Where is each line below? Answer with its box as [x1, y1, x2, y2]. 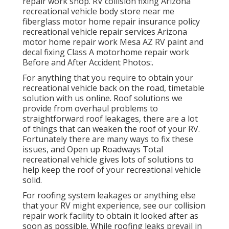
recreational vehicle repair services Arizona [22, 26, 187, 37]
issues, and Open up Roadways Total [22, 143, 163, 155]
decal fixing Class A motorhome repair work [22, 46, 189, 58]
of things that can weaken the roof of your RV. [22, 123, 200, 134]
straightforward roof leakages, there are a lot [22, 112, 198, 124]
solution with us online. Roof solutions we [22, 92, 182, 104]
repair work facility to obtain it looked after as [22, 210, 198, 221]
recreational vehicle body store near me [22, 5, 174, 17]
